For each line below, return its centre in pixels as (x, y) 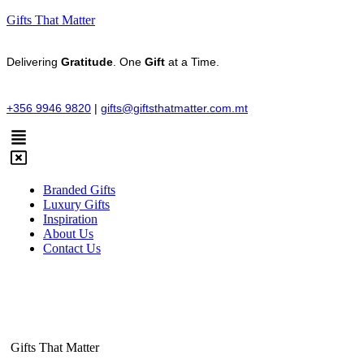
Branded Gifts (79, 190)
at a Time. (194, 62)
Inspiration (70, 219)
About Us (68, 234)
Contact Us (72, 248)
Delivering (34, 62)
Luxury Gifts (76, 204)
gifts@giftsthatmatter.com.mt (174, 108)
